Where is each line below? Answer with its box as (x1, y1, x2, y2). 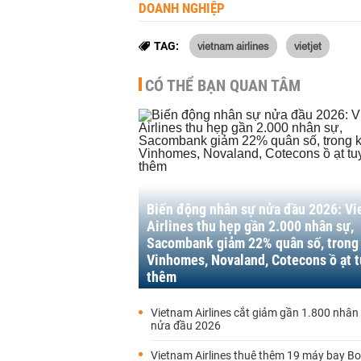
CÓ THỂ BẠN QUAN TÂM (145, 76, 301, 95)
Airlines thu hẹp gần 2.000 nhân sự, (147, 218, 354, 234)
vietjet (294, 38, 322, 52)
